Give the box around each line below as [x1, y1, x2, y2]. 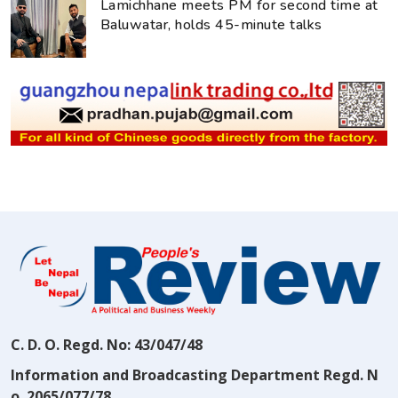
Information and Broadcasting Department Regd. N [11, 365, 378, 385]
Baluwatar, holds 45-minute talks [100, 15, 322, 36]
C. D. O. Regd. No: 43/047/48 [11, 335, 203, 354]
